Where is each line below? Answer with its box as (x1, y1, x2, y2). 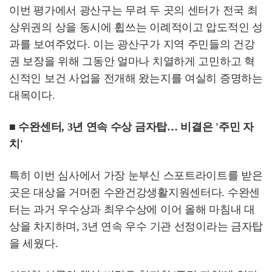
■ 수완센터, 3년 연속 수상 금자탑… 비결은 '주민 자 (9, 121, 254, 134)
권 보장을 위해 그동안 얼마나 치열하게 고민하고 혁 (9, 55, 255, 68)
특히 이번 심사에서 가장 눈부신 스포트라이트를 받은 (9, 169, 263, 182)
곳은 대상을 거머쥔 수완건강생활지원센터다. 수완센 (9, 186, 260, 199)
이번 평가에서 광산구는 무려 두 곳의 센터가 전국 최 (9, 4, 258, 17)
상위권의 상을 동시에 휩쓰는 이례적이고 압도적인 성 (9, 21, 263, 34)
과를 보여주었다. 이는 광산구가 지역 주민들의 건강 (9, 38, 255, 51)
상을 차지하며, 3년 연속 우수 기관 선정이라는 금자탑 (9, 220, 263, 233)
